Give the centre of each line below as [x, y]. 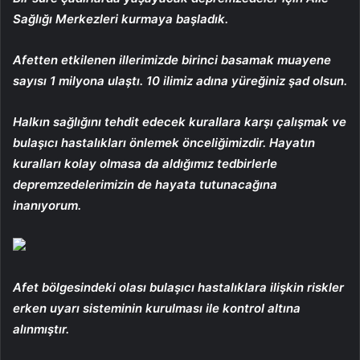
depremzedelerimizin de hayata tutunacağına [145, 184]
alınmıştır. [41, 329]
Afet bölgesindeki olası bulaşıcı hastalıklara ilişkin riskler [178, 287]
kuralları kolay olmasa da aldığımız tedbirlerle [145, 163]
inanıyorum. [47, 205]
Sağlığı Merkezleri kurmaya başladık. [121, 18]
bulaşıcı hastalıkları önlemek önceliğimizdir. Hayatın [164, 142]
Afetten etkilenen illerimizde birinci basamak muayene [172, 59]
